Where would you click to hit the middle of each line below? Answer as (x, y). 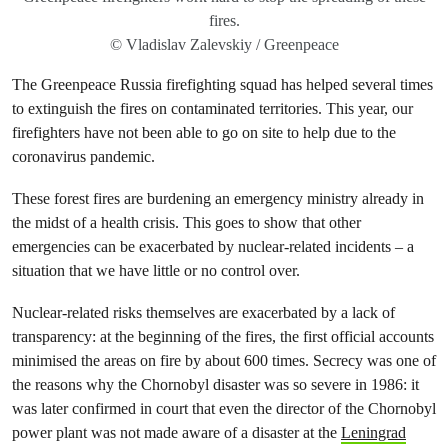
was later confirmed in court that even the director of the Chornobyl (224, 408)
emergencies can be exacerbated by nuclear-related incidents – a (213, 246)
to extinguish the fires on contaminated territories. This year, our (212, 108)
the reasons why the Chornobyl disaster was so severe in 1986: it (215, 384)
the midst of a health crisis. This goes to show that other (186, 222)
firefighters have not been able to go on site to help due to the (204, 132)
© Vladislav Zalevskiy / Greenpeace (224, 44)
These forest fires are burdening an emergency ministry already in (218, 198)
